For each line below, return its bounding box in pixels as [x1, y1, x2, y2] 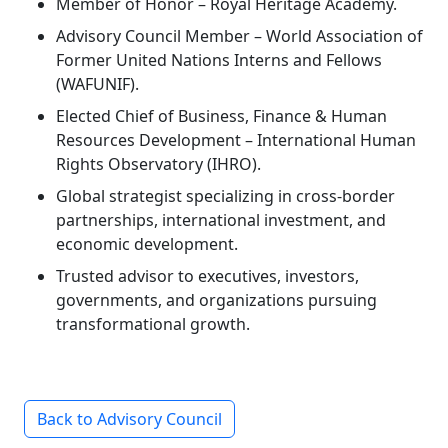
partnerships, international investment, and [56, 208, 386, 231]
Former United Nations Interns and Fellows [56, 48, 382, 71]
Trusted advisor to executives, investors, [56, 264, 359, 287]
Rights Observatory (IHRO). [56, 152, 261, 175]
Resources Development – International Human [56, 128, 416, 151]
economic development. [56, 232, 238, 255]
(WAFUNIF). [56, 72, 139, 95]
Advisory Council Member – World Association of [56, 24, 423, 47]
